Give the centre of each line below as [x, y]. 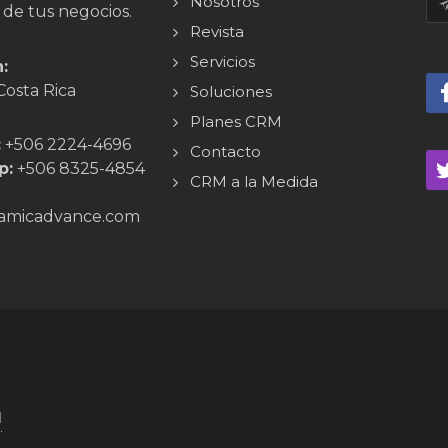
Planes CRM [235, 122]
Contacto [225, 152]
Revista [216, 32]
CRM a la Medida [253, 182]
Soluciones [230, 92]
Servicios [222, 62]
